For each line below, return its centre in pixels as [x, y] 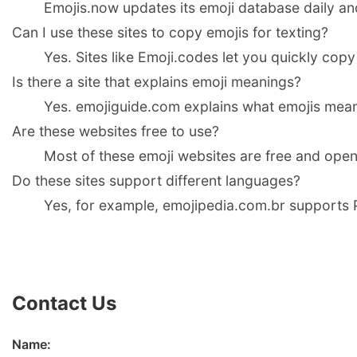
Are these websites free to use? [116, 131]
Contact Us [64, 304]
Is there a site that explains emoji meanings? [157, 81]
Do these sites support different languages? [156, 180]
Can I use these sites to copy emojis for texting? [170, 32]
